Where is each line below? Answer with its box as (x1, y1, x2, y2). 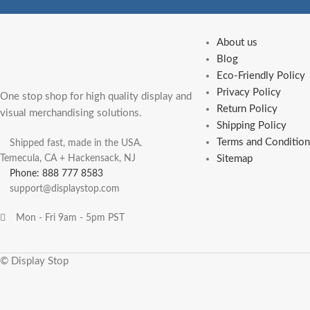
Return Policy (216, 104, 277, 115)
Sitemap (216, 154, 253, 165)
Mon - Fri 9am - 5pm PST (15, 213, 125, 224)
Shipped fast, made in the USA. (10, 138, 142, 149)
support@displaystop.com (10, 184, 120, 194)
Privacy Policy (216, 87, 281, 98)
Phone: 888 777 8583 (10, 169, 103, 179)
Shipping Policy (216, 120, 286, 131)
